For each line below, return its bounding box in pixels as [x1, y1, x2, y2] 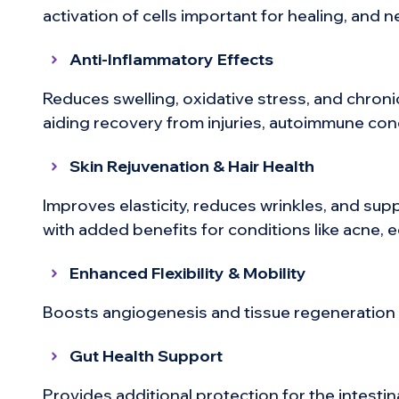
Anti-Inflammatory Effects [69, 49, 273, 70]
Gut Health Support [69, 346, 223, 367]
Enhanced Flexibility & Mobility [69, 263, 306, 284]
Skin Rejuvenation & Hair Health [69, 156, 314, 177]
